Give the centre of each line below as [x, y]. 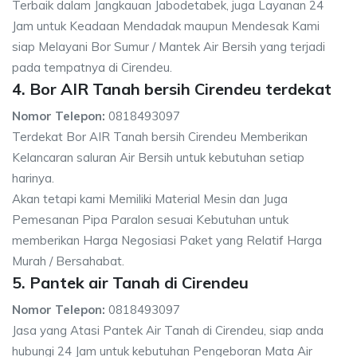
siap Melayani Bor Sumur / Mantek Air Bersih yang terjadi [169, 47]
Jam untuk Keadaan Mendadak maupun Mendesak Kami [166, 26]
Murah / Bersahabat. [68, 261]
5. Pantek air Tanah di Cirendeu [130, 282]
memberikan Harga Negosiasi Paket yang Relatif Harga [167, 240]
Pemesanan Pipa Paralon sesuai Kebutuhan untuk [150, 220]
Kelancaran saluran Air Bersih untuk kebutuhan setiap [158, 157]
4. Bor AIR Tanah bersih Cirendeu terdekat [172, 89]
